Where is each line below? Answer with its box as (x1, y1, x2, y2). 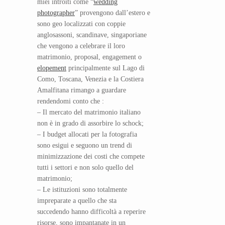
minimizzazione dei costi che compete (37, 152, 145, 160)
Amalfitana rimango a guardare (37, 86, 126, 94)
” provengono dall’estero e (75, 9, 150, 17)
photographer (37, 9, 75, 17)
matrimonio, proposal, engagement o (37, 53, 142, 61)
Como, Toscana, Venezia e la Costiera (37, 75, 144, 83)
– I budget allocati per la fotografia (37, 130, 137, 138)
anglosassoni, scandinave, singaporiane (37, 31, 147, 39)
